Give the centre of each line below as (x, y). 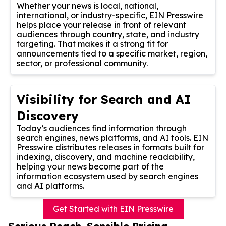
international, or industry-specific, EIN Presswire (110, 15)
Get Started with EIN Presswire (113, 209)
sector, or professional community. (82, 63)
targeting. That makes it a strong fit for (92, 44)
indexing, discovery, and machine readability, (106, 157)
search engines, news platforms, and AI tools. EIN (112, 137)
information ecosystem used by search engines (107, 176)
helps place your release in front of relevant (101, 24)
